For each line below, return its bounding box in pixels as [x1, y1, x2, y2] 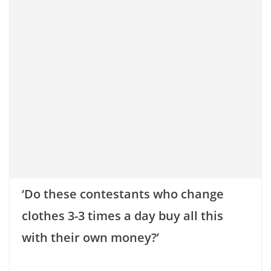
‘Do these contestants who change [22, 186, 224, 203]
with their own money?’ [22, 229, 159, 246]
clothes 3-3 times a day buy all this [22, 207, 223, 224]
